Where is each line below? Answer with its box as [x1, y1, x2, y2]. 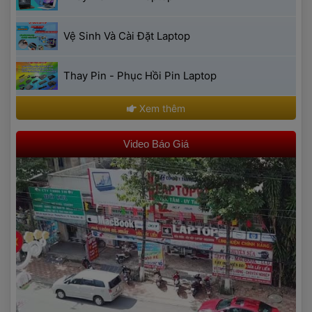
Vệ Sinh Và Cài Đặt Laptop [63, 29, 190, 43]
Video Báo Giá [123, 138, 189, 150]
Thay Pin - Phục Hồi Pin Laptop [63, 69, 217, 83]
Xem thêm [136, 102, 185, 114]
